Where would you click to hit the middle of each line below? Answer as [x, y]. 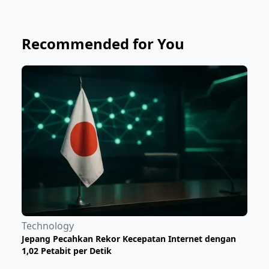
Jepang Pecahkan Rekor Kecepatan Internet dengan [129, 238]
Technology [48, 225]
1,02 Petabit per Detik [67, 250]
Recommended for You [103, 43]
